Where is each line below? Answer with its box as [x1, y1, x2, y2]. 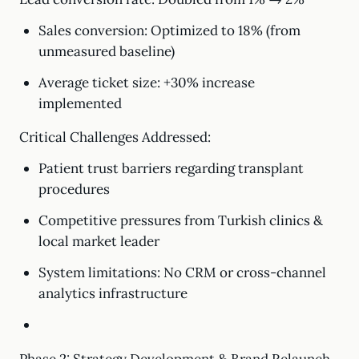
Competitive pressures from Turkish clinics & [38, 212, 323, 229]
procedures [38, 180, 110, 198]
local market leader [38, 232, 159, 250]
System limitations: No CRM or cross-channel [38, 264, 326, 281]
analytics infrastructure [38, 284, 188, 302]
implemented [38, 95, 122, 112]
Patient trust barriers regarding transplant [38, 159, 304, 177]
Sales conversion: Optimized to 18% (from [38, 22, 301, 39]
